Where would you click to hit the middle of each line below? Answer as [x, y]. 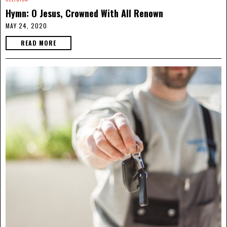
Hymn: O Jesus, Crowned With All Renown [84, 13]
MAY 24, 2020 [26, 25]
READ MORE [39, 43]
